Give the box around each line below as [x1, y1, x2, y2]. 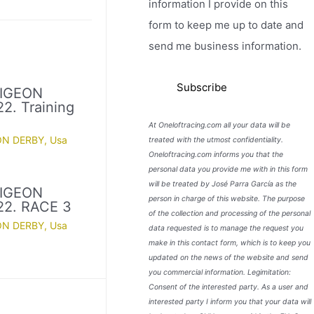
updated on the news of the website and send [149, 253, 309, 263]
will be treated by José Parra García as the [149, 179, 297, 189]
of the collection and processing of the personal [149, 209, 311, 219]
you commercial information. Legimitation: [149, 268, 292, 278]
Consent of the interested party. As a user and [149, 282, 309, 292]
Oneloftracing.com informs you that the [149, 150, 284, 160]
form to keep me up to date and [149, 18, 304, 32]
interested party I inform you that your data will [149, 297, 312, 307]
